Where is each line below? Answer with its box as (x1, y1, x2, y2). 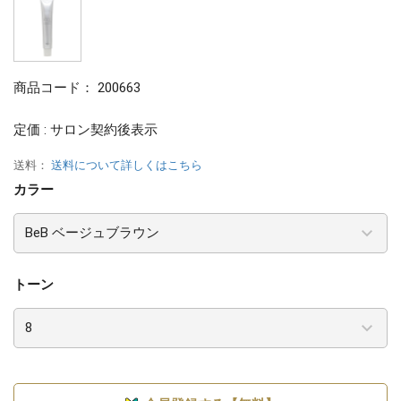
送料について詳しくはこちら (51, 158, 202, 172)
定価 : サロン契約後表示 (13, 121, 158, 138)
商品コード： (13, 80, 98, 97)
